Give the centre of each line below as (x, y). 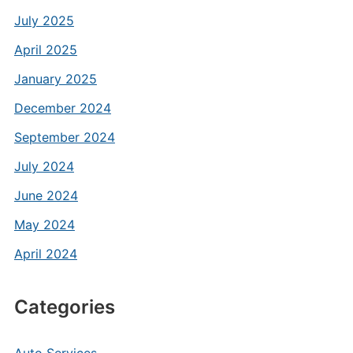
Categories (64, 307)
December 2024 (62, 108)
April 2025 (45, 50)
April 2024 (45, 254)
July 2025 (44, 20)
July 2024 (44, 166)
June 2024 (46, 195)
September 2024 (64, 137)
